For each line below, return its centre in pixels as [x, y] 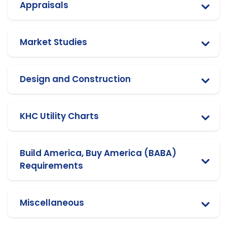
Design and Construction [75, 79]
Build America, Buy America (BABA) [98, 153]
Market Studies [53, 42]
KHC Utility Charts [59, 116]
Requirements [51, 165]
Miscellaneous [52, 202]
